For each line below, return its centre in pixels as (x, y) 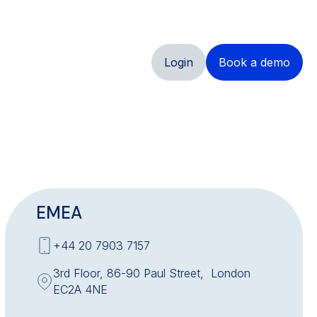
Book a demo (254, 63)
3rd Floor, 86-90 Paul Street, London (151, 273)
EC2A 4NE (80, 289)
